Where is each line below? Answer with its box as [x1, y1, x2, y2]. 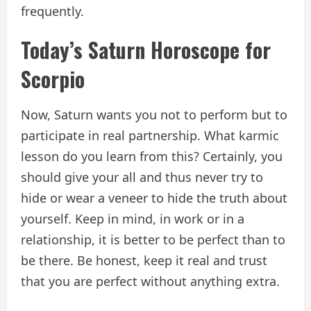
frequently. [21, 2, 84, 19]
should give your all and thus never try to [21, 168, 263, 185]
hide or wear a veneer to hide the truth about [21, 189, 287, 206]
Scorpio [21, 62, 85, 94]
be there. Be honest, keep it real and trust [21, 251, 267, 269]
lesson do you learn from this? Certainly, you [21, 147, 283, 165]
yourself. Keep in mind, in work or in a [21, 210, 244, 227]
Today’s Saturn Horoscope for [21, 33, 271, 65]
